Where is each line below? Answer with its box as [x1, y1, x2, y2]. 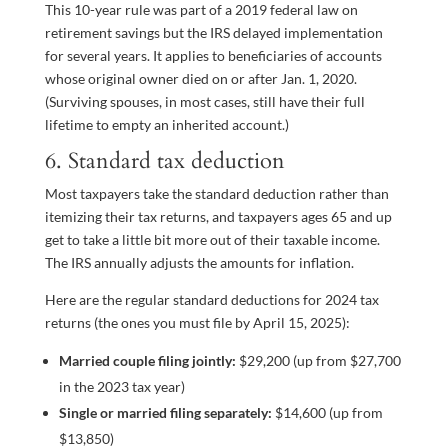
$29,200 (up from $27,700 [235, 352, 401, 370]
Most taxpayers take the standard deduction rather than [44, 185, 389, 203]
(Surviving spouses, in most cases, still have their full [44, 93, 365, 111]
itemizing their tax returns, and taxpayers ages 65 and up [44, 208, 392, 226]
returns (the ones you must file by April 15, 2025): [44, 314, 350, 332]
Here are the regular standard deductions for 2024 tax [44, 291, 379, 309]
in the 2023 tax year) [58, 378, 185, 396]
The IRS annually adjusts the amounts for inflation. [44, 254, 354, 272]
